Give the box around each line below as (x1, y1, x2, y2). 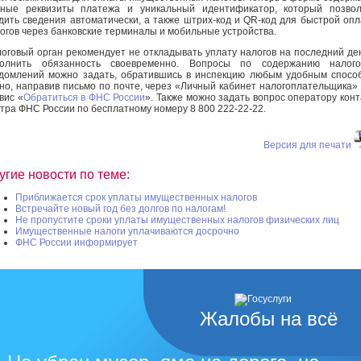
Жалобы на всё (200, 308, 338, 330)
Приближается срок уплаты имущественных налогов (15, 192, 257, 204)
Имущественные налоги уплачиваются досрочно (15, 226, 239, 238)
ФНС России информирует (15, 237, 138, 249)
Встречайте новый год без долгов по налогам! (15, 203, 226, 215)
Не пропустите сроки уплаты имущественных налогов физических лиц (15, 214, 339, 226)
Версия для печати (263, 139, 351, 151)
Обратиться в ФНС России (23, 91, 146, 103)
